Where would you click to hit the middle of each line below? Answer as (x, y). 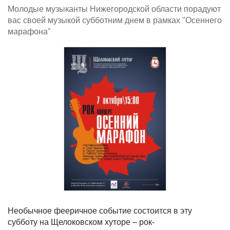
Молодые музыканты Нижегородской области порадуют (114, 9)
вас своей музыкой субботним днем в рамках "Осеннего (115, 20)
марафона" (29, 32)
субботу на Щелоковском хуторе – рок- (81, 222)
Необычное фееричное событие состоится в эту (100, 211)
